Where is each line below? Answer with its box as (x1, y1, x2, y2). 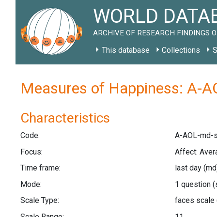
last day (174, 163, 203, 173)
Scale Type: (20, 196, 59, 205)
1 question (174, 179, 213, 189)
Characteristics (20, 110, 110, 126)
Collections (162, 46, 201, 55)
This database (101, 46, 150, 55)
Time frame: (20, 163, 61, 173)
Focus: (20, 147, 43, 156)
